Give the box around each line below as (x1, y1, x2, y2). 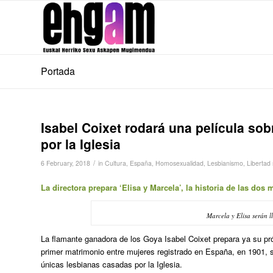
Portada (41, 64, 75, 78)
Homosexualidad (155, 158, 204, 168)
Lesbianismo (207, 158, 243, 168)
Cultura (105, 158, 126, 168)
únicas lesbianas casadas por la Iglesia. (41, 258, 182, 271)
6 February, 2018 (41, 158, 90, 168)
